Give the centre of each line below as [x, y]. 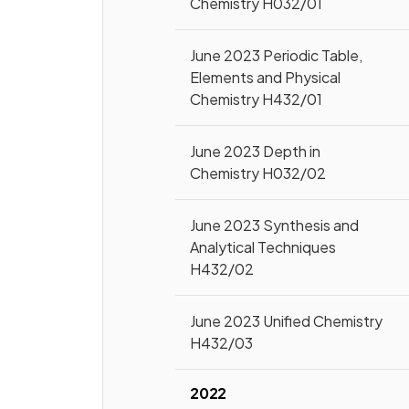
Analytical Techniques [263, 247]
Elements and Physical [266, 77]
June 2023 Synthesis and [275, 225]
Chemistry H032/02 [258, 173]
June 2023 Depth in [256, 151]
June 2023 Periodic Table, [277, 55]
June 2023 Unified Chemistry [287, 321]
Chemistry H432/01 [257, 99]
